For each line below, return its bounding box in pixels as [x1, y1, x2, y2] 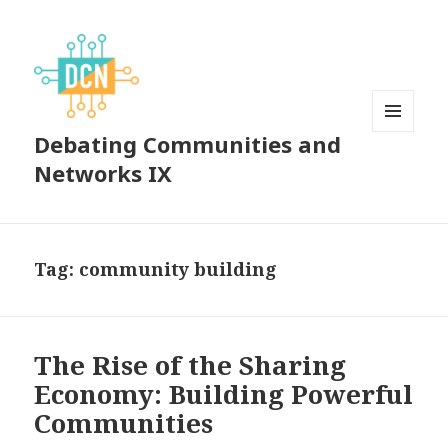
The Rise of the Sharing [34, 347, 347, 384]
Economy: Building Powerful [34, 376, 414, 413]
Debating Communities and [34, 129, 342, 160]
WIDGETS [372, 165, 431, 183]
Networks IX [34, 158, 173, 189]
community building [79, 257, 278, 282]
